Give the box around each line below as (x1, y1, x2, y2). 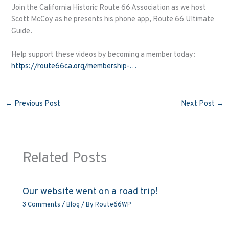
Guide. (11, 26, 33, 36)
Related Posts (22, 150, 107, 168)
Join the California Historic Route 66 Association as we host (11, 3, 207, 13)
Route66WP (95, 201, 131, 210)
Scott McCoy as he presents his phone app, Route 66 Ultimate (11, 14, 215, 25)
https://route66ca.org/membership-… (11, 61, 137, 72)
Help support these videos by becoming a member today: (11, 50, 196, 60)
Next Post (181, 99, 217, 109)
